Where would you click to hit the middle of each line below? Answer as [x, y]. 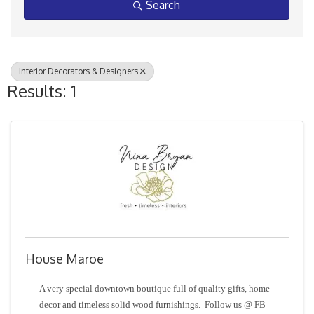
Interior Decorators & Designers [78, 71]
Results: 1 [42, 91]
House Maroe [64, 259]
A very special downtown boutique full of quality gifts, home [155, 288]
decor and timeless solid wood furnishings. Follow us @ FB [152, 305]
